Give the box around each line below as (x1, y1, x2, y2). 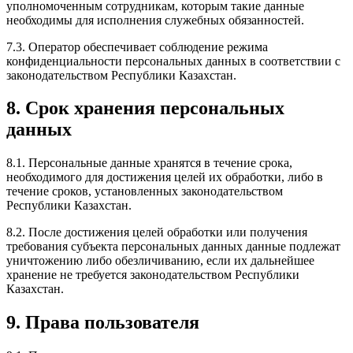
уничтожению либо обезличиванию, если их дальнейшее (6, 254, 314, 268)
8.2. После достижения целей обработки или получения (6, 225, 307, 240)
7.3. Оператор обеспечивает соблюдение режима (6, 39, 268, 54)
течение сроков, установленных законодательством (6, 184, 283, 199)
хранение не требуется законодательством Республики (6, 268, 299, 282)
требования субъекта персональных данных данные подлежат (6, 240, 340, 254)
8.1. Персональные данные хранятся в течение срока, (6, 156, 292, 170)
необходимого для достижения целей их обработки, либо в (6, 170, 323, 184)
